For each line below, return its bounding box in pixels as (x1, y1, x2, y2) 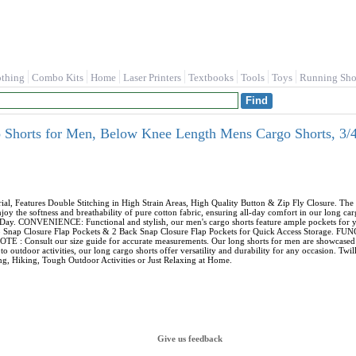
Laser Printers (123, 72, 181, 83)
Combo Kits (32, 72, 83, 83)
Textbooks (188, 72, 234, 83)
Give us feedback (157, 334, 222, 343)
